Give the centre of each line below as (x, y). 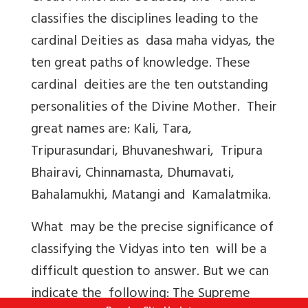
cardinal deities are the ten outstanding (150, 86)
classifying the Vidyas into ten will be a (149, 250)
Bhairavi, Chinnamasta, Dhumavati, (133, 174)
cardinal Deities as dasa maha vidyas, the (153, 42)
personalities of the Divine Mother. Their (154, 108)
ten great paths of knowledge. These (141, 64)
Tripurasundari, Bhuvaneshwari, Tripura (147, 152)
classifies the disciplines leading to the (145, 20)
